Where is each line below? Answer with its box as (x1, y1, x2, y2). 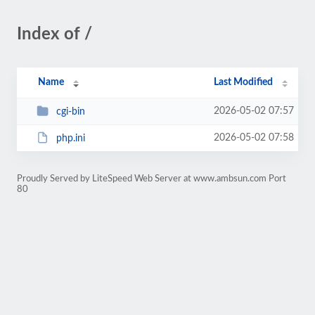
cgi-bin (56, 106, 85, 117)
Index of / (17, 26, 92, 43)
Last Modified (214, 77, 274, 87)
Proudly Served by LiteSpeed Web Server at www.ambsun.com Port (17, 174, 286, 183)
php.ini (56, 133, 85, 143)
